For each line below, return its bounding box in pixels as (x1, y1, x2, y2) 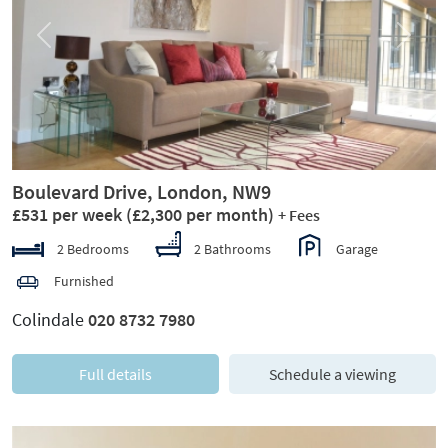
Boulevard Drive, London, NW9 (12, 178, 271, 204)
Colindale (12, 307, 88, 331)
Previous (42, 34, 95, 53)
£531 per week (12, 202, 126, 226)
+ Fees (278, 205, 320, 225)
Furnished (54, 271, 114, 290)
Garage (336, 239, 378, 258)
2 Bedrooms (54, 239, 129, 258)
